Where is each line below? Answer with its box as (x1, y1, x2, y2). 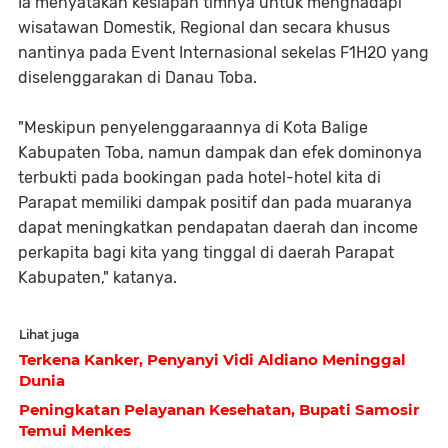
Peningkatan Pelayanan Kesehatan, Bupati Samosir (19, 400, 419, 419)
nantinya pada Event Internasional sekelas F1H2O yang (18, 43, 429, 62)
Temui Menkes (19, 421, 131, 440)
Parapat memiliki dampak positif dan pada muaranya (18, 193, 412, 212)
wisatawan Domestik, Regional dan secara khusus (18, 18, 390, 37)
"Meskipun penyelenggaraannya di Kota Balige (18, 118, 368, 137)
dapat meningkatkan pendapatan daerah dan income (18, 218, 418, 237)
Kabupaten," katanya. (18, 268, 177, 287)
